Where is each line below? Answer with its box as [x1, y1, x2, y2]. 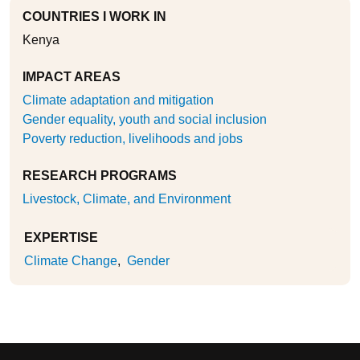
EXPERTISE [24, 231, 98, 244]
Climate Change [24, 254, 117, 268]
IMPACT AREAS [22, 70, 121, 84]
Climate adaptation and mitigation [22, 93, 214, 107]
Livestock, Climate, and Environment [22, 192, 231, 206]
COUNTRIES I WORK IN [22, 10, 166, 23]
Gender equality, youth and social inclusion [22, 112, 267, 126]
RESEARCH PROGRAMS [22, 169, 177, 182]
